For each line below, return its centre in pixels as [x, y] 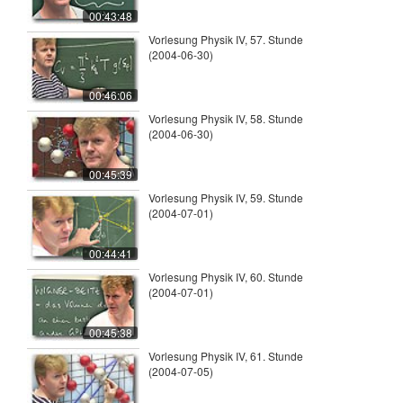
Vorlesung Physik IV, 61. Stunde [226, 356]
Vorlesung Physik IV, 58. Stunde [226, 119]
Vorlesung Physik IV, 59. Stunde [226, 198]
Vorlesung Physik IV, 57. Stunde [226, 40]
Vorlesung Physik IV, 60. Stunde [226, 277]
